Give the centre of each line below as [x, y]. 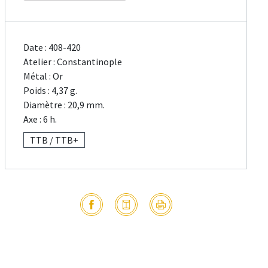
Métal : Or [43, 76]
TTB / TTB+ [54, 140]
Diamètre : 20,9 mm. [64, 105]
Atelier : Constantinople [73, 62]
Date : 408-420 [52, 48]
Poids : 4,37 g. [51, 91]
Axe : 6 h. [40, 119]
